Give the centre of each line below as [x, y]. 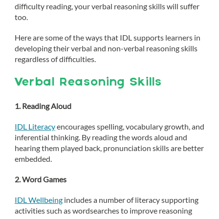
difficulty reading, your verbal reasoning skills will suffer [107, 6]
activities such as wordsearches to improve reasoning [103, 210]
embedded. [33, 159]
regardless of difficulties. [55, 59]
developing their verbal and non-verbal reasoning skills [106, 48]
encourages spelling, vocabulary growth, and [130, 126]
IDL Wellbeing [39, 200]
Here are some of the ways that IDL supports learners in [108, 37]
